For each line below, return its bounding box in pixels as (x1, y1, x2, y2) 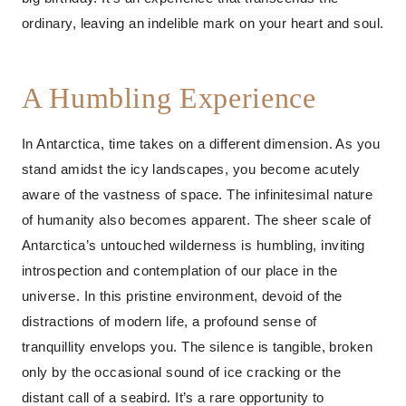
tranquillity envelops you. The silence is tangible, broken (22, 339, 373, 354)
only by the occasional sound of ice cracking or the (22, 364, 341, 380)
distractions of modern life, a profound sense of (22, 314, 317, 329)
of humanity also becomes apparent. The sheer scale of (22, 212, 372, 227)
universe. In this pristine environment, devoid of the (22, 288, 343, 304)
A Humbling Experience (22, 82, 316, 114)
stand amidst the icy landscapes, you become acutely (22, 161, 360, 177)
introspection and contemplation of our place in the (22, 263, 337, 278)
